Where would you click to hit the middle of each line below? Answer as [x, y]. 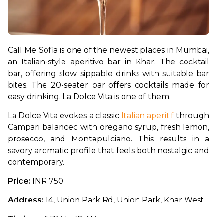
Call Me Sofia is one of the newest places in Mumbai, [108, 50]
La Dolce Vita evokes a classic [64, 115]
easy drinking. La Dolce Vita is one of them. [89, 96]
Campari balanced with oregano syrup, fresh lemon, [108, 127]
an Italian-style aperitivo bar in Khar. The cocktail [108, 62]
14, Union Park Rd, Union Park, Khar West [124, 200]
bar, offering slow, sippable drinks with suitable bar [108, 73]
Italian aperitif [147, 115]
